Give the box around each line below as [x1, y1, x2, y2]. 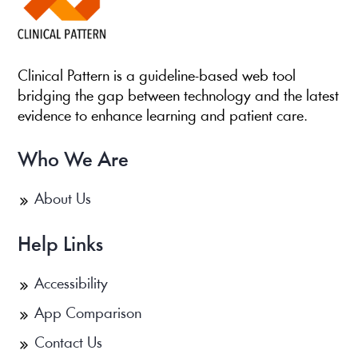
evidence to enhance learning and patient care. [18, 109, 308, 125]
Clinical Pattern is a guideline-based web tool [18, 69, 296, 86]
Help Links [18, 235, 104, 257]
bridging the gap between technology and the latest [18, 89, 340, 105]
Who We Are [18, 150, 129, 172]
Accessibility [34, 276, 109, 293]
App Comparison [34, 306, 142, 323]
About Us [34, 192, 92, 209]
